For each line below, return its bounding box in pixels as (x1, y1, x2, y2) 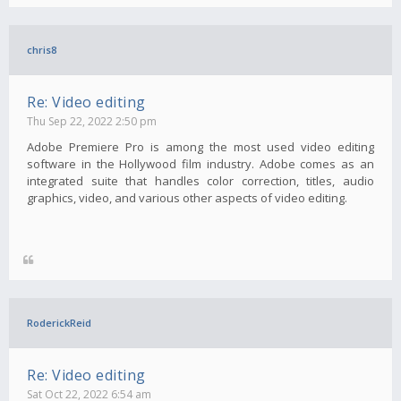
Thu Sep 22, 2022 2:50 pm (27, 113, 157, 129)
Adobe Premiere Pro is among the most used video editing (27, 138, 374, 155)
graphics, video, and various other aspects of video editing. (27, 189, 347, 206)
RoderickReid (27, 315, 91, 329)
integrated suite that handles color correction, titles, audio (27, 172, 374, 189)
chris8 (27, 42, 56, 56)
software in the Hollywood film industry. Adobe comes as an (27, 155, 374, 172)
